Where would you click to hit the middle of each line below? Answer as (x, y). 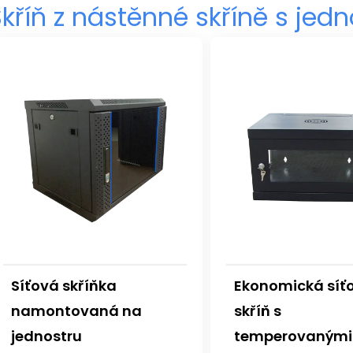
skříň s (258, 311)
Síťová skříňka (64, 286)
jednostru (46, 336)
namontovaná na (76, 311)
